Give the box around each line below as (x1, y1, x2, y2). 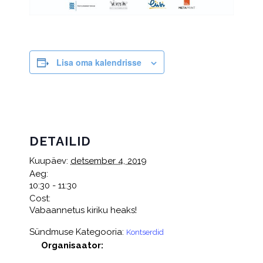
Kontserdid (126, 228, 164, 237)
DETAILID (29, 134, 91, 149)
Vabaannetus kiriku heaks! (29, 205, 137, 216)
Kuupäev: (29, 156, 68, 167)
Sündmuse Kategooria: (29, 227, 124, 238)
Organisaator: (41, 240, 103, 251)
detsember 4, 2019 (70, 156, 147, 167)
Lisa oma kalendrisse (56, 56, 141, 69)
